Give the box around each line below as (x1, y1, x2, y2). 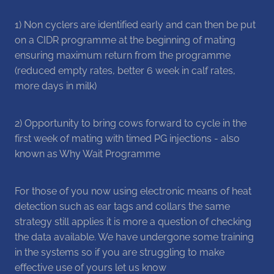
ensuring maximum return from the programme (15, 47, 231, 61)
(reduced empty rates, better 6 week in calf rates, (15, 62, 235, 76)
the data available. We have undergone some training (15, 229, 254, 243)
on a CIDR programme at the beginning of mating (15, 32, 235, 46)
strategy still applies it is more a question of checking (15, 213, 251, 228)
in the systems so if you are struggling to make (15, 244, 224, 258)
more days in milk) (15, 78, 97, 92)
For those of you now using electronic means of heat (15, 183, 251, 197)
